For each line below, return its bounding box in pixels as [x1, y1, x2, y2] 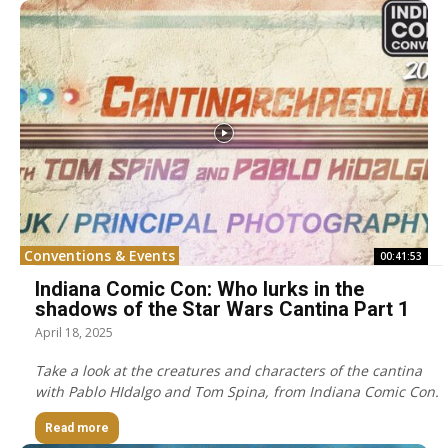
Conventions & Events [24, 246, 175, 266]
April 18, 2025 [35, 324, 113, 342]
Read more [45, 421, 109, 436]
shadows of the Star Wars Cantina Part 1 [35, 297, 409, 322]
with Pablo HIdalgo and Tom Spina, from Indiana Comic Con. [35, 382, 439, 402]
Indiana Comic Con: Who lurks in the [35, 277, 364, 302]
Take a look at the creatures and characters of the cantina [35, 361, 422, 381]
